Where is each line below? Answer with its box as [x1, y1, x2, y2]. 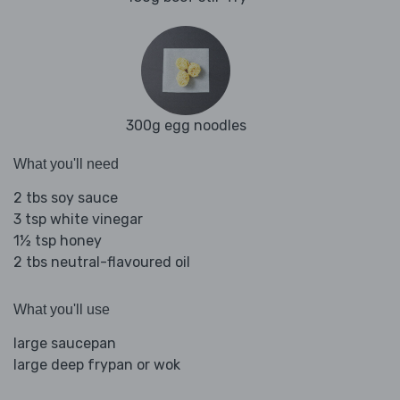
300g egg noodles [125, 117, 246, 135]
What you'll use [13, 302, 110, 318]
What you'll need [13, 156, 119, 172]
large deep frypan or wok [13, 356, 180, 374]
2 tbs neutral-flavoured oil [13, 254, 190, 271]
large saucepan [13, 335, 116, 353]
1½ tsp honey [13, 232, 102, 250]
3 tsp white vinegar [13, 211, 143, 229]
